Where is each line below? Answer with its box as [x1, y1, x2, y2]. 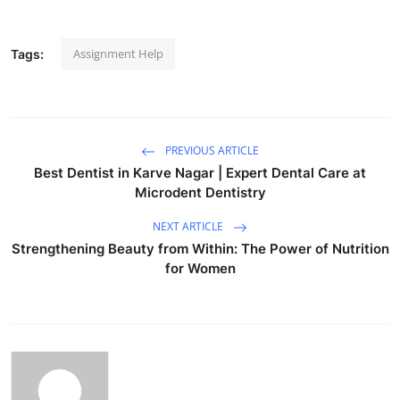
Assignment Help [73, 45, 163, 62]
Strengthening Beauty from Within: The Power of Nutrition [11, 239, 389, 257]
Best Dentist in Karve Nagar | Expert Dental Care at [34, 163, 366, 181]
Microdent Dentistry [134, 183, 266, 201]
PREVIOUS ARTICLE [162, 142, 259, 158]
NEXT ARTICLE [153, 218, 226, 234]
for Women [164, 259, 236, 277]
